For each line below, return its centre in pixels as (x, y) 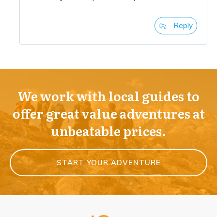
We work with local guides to (108, 96)
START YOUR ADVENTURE (108, 163)
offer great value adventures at (108, 113)
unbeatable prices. (108, 131)
